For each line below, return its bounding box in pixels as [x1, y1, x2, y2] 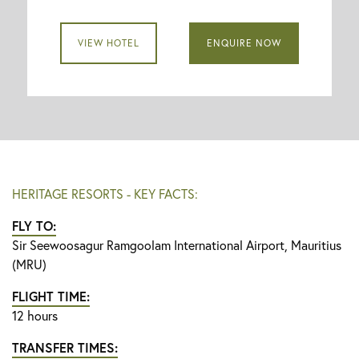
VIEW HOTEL [77, 36, 139, 49]
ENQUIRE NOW [207, 36, 282, 49]
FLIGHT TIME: [12, 287, 90, 305]
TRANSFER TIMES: [12, 338, 118, 356]
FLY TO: [12, 216, 56, 234]
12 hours [12, 306, 61, 324]
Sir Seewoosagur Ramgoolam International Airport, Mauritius [12, 236, 341, 253]
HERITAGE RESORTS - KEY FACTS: [12, 184, 198, 202]
